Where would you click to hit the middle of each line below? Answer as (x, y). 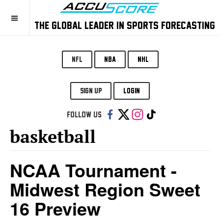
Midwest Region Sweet (105, 189)
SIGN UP (91, 91)
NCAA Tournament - (93, 170)
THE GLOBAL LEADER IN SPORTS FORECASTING (125, 25)
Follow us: (83, 114)
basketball (53, 136)
